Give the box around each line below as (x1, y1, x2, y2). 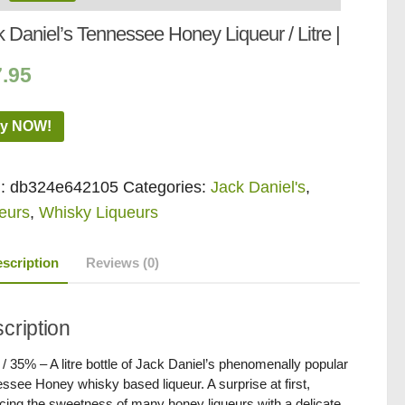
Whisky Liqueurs (39, 202, 159, 221)
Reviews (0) (86, 254, 160, 270)
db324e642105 (10, 177, 119, 196)
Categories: (123, 177, 212, 196)
